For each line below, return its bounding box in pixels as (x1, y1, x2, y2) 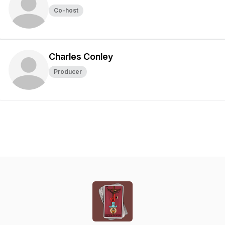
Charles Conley (49, 51, 113, 62)
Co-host (54, 7, 78, 14)
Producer (54, 68, 82, 75)
